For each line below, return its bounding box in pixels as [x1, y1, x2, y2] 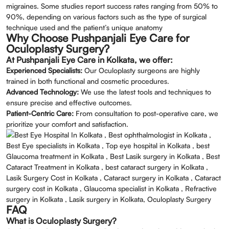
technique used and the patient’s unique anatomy [6, 23, 163, 32]
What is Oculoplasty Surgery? [6, 215, 117, 226]
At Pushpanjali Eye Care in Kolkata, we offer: [6, 54, 173, 65]
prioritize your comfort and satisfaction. [6, 120, 128, 129]
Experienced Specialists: [6, 66, 82, 75]
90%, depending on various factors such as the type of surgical [6, 12, 207, 21]
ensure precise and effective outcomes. [6, 98, 132, 107]
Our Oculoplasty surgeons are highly [82, 66, 200, 75]
